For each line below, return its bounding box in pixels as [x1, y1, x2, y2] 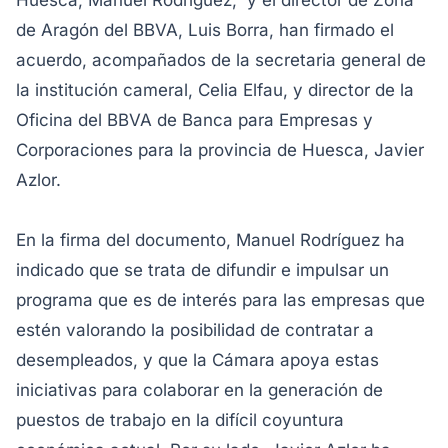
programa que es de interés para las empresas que [16, 290, 425, 310]
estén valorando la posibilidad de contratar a [16, 320, 374, 340]
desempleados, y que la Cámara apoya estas [16, 350, 379, 370]
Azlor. [16, 170, 61, 190]
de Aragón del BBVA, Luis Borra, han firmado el [16, 20, 394, 40]
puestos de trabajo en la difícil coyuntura [16, 410, 344, 430]
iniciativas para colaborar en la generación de [16, 380, 383, 400]
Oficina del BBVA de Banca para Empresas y [16, 110, 373, 130]
